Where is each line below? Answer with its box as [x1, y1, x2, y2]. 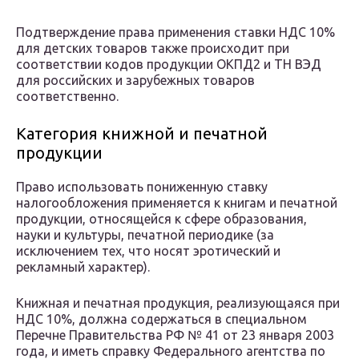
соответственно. [16, 89, 119, 104]
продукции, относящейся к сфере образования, [16, 212, 307, 227]
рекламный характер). [16, 260, 150, 275]
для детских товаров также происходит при [16, 41, 289, 56]
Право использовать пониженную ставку [16, 179, 268, 195]
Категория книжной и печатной [16, 124, 268, 143]
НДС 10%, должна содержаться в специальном [16, 312, 307, 327]
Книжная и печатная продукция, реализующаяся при [16, 296, 340, 311]
